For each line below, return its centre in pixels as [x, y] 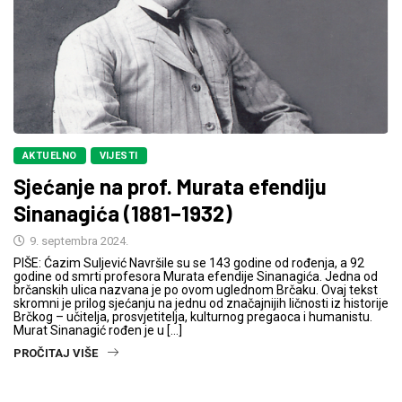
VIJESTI [118, 156]
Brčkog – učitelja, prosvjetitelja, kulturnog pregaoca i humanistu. [193, 317]
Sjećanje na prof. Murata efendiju [170, 187]
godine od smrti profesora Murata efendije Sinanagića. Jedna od [196, 277]
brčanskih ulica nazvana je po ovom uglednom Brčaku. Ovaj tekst [196, 290]
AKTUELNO [50, 156]
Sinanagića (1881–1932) [123, 214]
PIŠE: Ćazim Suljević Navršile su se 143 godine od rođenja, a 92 [189, 263]
